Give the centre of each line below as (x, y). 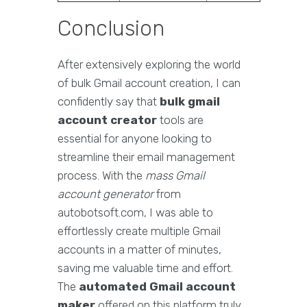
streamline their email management (146, 157)
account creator (107, 120)
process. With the (101, 176)
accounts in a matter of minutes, (139, 250)
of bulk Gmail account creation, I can (149, 83)
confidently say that (109, 102)
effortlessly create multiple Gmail (139, 231)
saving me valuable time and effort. (145, 268)
